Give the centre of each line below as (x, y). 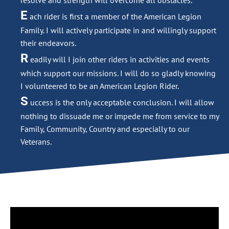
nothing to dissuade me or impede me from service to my (120, 116)
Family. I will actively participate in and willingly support (118, 30)
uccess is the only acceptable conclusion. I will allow (122, 102)
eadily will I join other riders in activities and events (120, 59)
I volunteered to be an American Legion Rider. (100, 86)
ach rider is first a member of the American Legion (116, 16)
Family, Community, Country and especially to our (105, 129)
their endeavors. (48, 43)
